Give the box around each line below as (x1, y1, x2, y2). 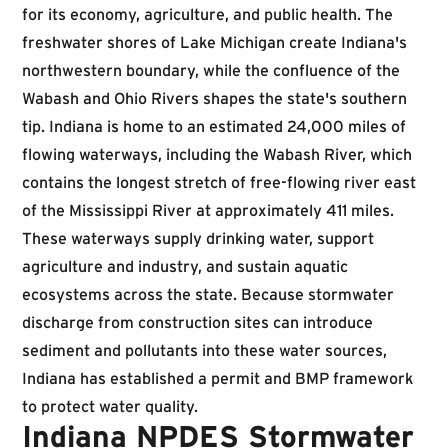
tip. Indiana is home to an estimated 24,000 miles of (22, 117, 406, 135)
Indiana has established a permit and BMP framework (22, 369, 413, 387)
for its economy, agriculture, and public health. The (22, 5, 393, 23)
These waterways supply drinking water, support (22, 229, 374, 247)
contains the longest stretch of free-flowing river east (22, 173, 416, 191)
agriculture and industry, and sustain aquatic (22, 257, 348, 275)
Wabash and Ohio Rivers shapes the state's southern (22, 89, 407, 107)
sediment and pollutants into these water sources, (22, 341, 387, 359)
